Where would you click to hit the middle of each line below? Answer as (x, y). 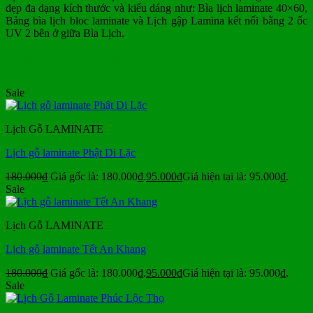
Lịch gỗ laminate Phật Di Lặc (71, 153)
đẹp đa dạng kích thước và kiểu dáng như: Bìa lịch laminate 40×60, (156, 8)
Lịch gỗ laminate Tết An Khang (76, 249)
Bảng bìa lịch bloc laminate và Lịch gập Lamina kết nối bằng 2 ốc (156, 21)
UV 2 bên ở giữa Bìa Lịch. (65, 34)
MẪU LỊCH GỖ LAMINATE (111, 63)
